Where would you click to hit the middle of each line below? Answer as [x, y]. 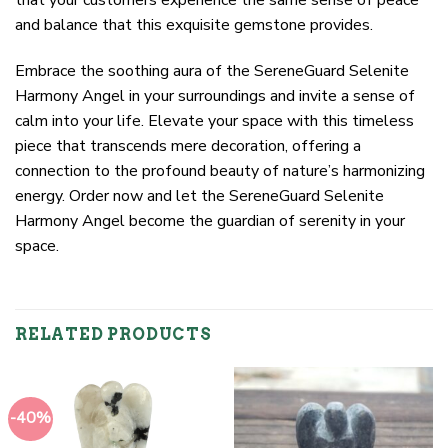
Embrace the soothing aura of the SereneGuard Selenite [212, 70]
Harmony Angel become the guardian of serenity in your [210, 220]
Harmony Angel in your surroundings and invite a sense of [215, 95]
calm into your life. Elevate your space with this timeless [214, 120]
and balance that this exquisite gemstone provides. [194, 24]
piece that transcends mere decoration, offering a [188, 145]
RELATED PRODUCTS [113, 335]
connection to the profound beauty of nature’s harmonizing [220, 170]
